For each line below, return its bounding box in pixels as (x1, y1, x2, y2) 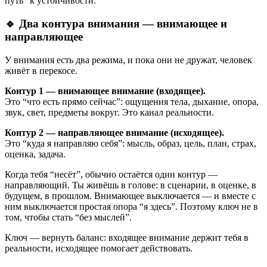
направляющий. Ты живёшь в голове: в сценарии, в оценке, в (5, 179, 256, 190)
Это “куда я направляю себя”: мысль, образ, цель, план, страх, (5, 138, 256, 148)
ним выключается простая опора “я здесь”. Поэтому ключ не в (5, 201, 258, 212)
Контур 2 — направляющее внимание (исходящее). (5, 127, 224, 138)
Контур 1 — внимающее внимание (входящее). (5, 85, 206, 96)
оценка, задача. (5, 148, 66, 159)
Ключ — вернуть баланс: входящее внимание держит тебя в (5, 232, 249, 243)
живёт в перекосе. (5, 65, 77, 76)
